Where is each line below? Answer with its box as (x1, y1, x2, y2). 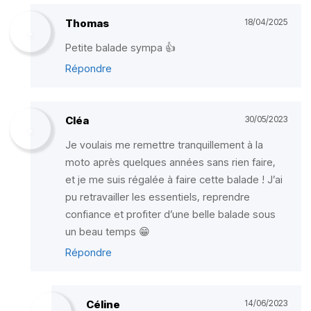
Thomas (65, 17, 109, 30)
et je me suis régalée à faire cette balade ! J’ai (65, 173, 283, 186)
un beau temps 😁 (65, 225, 150, 238)
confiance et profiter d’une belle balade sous (65, 208, 276, 221)
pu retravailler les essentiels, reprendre (65, 190, 250, 203)
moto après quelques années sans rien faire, (65, 155, 276, 169)
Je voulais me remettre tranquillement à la (65, 138, 263, 151)
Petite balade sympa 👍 (65, 41, 176, 54)
